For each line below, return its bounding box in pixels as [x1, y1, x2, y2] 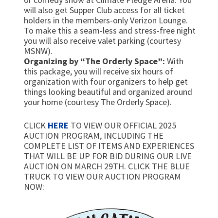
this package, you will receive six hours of [23, 66, 173, 77]
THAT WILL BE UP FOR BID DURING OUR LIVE [23, 150, 192, 162]
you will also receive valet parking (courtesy [23, 35, 181, 47]
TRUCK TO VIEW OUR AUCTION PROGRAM [23, 171, 181, 182]
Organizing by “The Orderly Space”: [23, 55, 165, 67]
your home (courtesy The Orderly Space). [23, 96, 172, 108]
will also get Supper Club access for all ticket [23, 4, 185, 16]
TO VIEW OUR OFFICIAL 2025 [68, 120, 176, 131]
